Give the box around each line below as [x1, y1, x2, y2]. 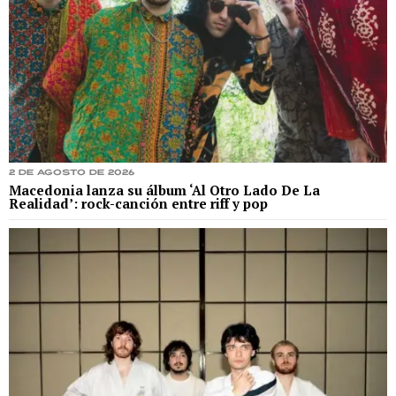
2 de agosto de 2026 [9, 168, 134, 177]
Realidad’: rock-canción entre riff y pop [9, 194, 268, 212]
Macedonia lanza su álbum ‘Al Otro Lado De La [9, 180, 320, 199]
